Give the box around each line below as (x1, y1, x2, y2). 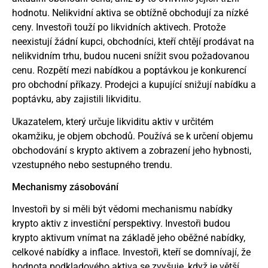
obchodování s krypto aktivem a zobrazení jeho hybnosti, (12, 145, 251, 157)
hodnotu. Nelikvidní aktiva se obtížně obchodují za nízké (12, 7, 248, 19)
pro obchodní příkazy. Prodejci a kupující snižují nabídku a (12, 78, 256, 90)
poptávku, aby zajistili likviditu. (12, 93, 141, 105)
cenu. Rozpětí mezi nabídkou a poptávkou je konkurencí (12, 64, 246, 76)
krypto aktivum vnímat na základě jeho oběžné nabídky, (12, 232, 245, 243)
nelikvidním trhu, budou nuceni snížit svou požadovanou (12, 50, 249, 62)
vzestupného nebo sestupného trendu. (12, 159, 172, 171)
